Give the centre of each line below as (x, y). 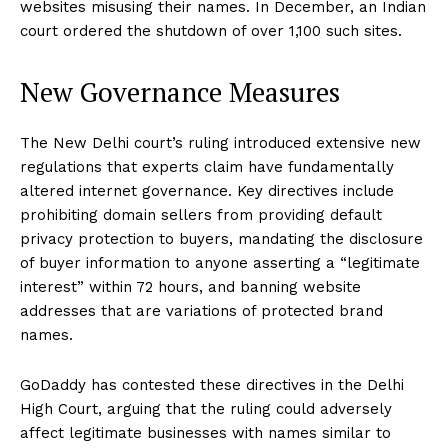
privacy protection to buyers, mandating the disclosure (221, 239)
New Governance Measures (180, 92)
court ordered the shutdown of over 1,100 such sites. (211, 31)
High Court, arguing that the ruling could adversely (206, 409)
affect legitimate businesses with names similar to (205, 433)
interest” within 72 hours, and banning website (190, 287)
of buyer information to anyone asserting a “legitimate (220, 263)
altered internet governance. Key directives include (207, 191)
